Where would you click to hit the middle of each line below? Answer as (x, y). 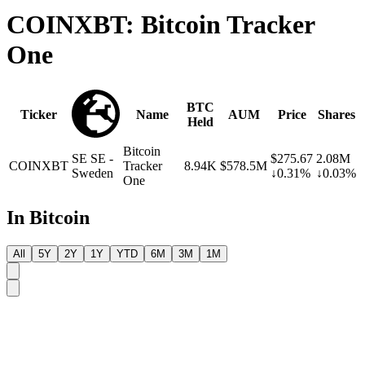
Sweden (92, 174)
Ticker (39, 115)
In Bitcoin (48, 218)
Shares (336, 115)
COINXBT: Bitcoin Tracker (161, 24)
